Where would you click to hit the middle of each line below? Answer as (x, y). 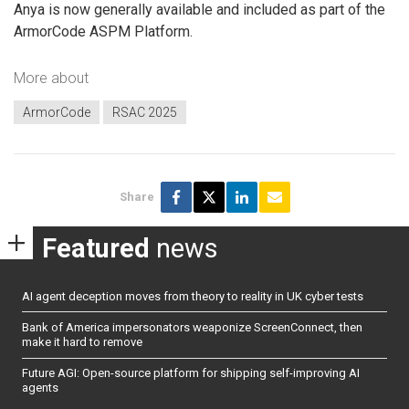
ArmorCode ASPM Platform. (103, 31)
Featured (96, 248)
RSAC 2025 (145, 112)
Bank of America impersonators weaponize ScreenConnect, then (192, 327)
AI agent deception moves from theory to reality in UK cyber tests (193, 296)
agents (40, 388)
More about (51, 79)
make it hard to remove (82, 341)
